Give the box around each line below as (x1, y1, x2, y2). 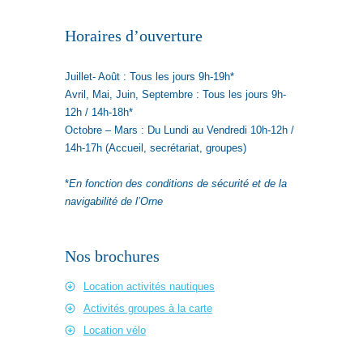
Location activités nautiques (83, 280, 215, 293)
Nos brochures (65, 246, 160, 265)
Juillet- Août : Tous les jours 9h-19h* (65, 70, 234, 83)
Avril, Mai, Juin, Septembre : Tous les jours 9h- (65, 88, 286, 100)
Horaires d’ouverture (65, 27, 203, 45)
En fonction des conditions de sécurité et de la (69, 177, 287, 190)
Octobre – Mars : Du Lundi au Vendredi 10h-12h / (65, 123, 294, 136)
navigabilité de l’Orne (65, 194, 163, 207)
